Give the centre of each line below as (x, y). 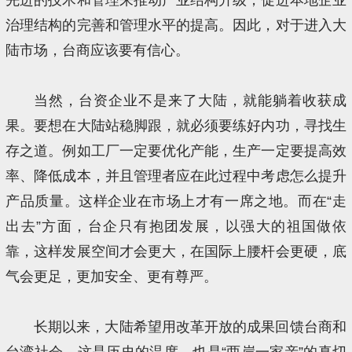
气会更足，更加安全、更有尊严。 (112, 276)
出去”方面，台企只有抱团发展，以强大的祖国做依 (176, 226)
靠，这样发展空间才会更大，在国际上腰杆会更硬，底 (176, 251)
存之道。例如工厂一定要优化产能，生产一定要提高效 (176, 150)
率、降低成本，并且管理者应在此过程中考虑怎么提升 (176, 176)
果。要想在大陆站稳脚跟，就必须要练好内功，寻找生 (176, 125)
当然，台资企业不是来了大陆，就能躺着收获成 (190, 100)
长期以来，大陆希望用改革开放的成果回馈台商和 (190, 326)
